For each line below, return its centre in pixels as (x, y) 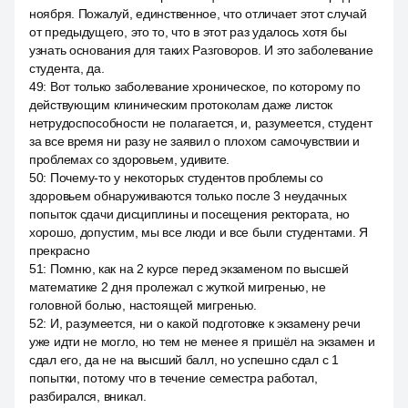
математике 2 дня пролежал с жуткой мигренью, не (178, 287)
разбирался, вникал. (88, 396)
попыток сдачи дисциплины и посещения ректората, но (190, 214)
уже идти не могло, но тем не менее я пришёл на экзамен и (202, 342)
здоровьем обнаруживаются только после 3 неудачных (188, 196)
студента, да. (67, 68)
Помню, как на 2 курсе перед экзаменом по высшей (199, 269)
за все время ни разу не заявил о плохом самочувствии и (194, 141)
